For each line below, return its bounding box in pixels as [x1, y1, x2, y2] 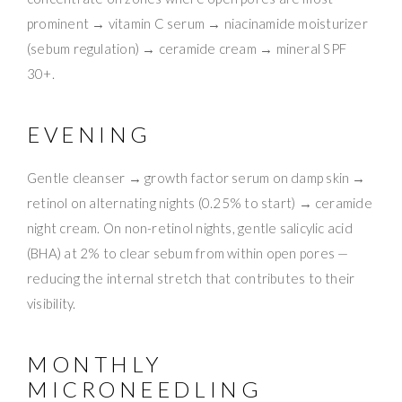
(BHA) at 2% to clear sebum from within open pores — [27, 244, 349, 261]
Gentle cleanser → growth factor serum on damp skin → [27, 169, 366, 186]
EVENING [27, 120, 152, 147]
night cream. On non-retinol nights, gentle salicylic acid [27, 219, 353, 236]
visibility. [27, 294, 76, 311]
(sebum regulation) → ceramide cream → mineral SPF [27, 39, 347, 57]
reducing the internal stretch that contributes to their [27, 269, 355, 286]
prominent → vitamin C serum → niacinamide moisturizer [27, 14, 368, 31]
